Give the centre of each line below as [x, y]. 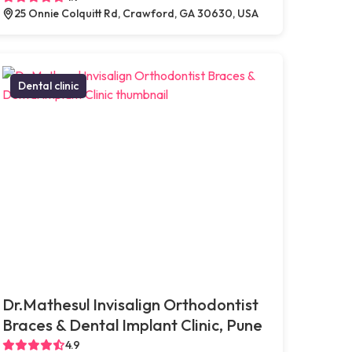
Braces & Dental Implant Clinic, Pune [132, 324]
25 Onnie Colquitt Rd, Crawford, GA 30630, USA [136, 13]
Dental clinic [48, 85]
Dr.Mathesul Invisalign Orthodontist [130, 304]
